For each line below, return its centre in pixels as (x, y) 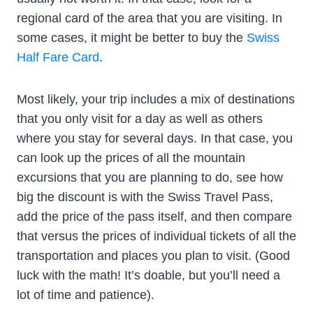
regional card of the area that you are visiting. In (150, 19)
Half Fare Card (58, 58)
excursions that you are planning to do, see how (150, 178)
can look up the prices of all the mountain (131, 158)
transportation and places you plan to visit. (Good (153, 256)
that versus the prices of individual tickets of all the (156, 236)
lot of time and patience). (86, 295)
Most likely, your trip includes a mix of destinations (156, 100)
